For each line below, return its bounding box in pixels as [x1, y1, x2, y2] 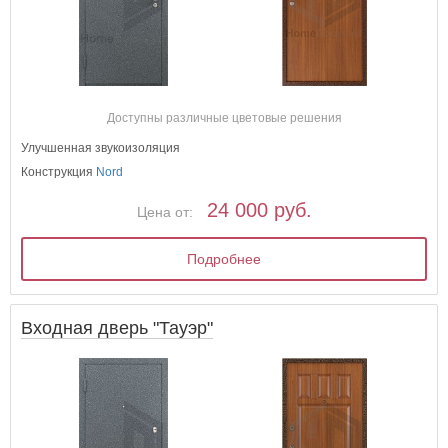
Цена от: [136, 204, 193, 221]
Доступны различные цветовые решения [106, 111, 342, 126]
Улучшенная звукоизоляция [21, 141, 181, 156]
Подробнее [187, 251, 262, 268]
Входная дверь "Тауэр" [21, 318, 214, 339]
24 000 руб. [206, 199, 312, 222]
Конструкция [21, 165, 97, 180]
